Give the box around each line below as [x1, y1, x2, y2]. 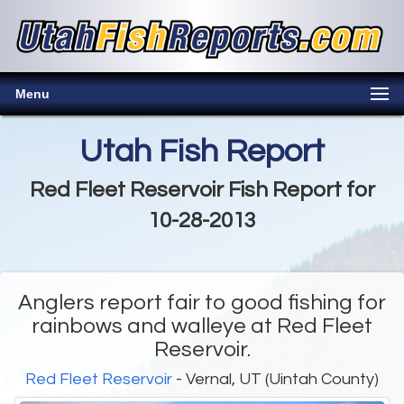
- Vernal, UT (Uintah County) [172, 371, 379, 389]
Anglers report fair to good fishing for [18, 291, 386, 315]
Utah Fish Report [79, 134, 325, 170]
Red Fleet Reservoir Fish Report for [29, 179, 375, 202]
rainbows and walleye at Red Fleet [32, 315, 372, 338]
